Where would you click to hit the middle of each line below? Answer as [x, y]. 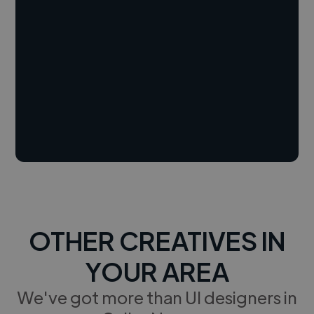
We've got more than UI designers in [157, 296]
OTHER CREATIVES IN [157, 240]
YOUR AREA [157, 271]
